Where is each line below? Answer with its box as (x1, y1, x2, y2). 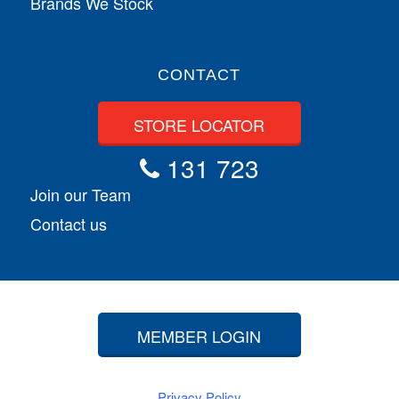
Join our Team (29, 182, 131, 206)
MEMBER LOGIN (137, 323, 262, 347)
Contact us (29, 211, 107, 235)
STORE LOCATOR (134, 112, 265, 136)
